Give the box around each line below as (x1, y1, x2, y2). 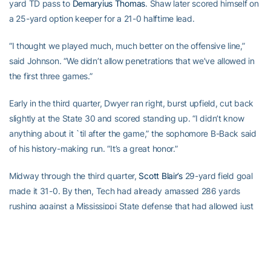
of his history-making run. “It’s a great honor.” (9, 143, 178, 154)
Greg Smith (33, 243, 76, 253)
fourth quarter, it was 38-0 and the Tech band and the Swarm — (9, 258, 254, 269)
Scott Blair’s (139, 171, 183, 181)
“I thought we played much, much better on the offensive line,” (9, 41, 245, 51)
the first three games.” (9, 71, 93, 81)
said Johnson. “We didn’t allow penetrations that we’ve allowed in (9, 56, 255, 66)
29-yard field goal (182, 171, 253, 181)
